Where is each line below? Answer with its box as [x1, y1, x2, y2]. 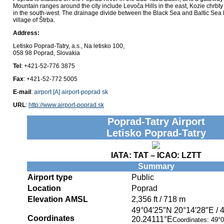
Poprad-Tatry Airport [107, 116, 205, 127]
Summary [137, 162, 174, 171]
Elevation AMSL [27, 195, 88, 204]
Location [27, 184, 61, 193]
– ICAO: [148, 151, 181, 160]
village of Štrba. [13, 16, 55, 24]
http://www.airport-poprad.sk [28, 101, 104, 109]
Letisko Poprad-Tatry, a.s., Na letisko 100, [13, 42, 124, 50]
